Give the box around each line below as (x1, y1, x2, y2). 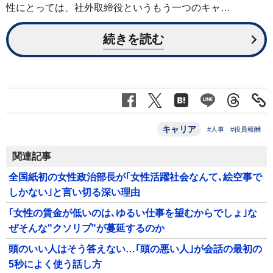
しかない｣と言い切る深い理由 (9, 186, 140, 197)
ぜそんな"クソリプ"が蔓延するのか (9, 222, 165, 233)
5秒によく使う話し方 (9, 258, 102, 269)
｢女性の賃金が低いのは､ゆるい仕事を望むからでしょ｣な (9, 207, 257, 218)
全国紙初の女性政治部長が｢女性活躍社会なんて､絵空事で (9, 171, 262, 182)
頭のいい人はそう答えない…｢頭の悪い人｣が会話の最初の (9, 243, 262, 254)
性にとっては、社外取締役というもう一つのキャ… (6, 2, 230, 13)
